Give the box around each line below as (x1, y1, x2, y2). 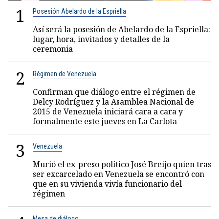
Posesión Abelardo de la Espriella (33, 7, 126, 15)
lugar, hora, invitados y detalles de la (33, 34, 170, 44)
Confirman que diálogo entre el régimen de (33, 87, 196, 97)
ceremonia (33, 44, 73, 54)
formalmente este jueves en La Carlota (33, 116, 177, 127)
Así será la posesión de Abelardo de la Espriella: (33, 24, 210, 35)
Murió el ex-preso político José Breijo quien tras (33, 159, 211, 170)
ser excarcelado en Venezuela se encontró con (33, 169, 204, 179)
